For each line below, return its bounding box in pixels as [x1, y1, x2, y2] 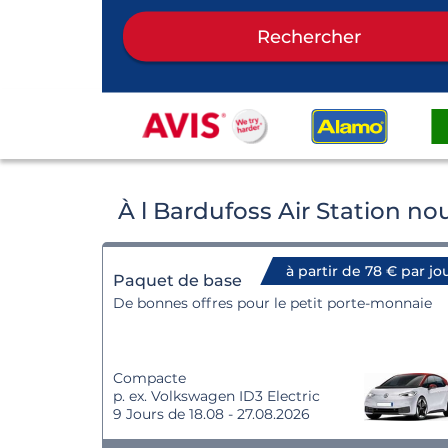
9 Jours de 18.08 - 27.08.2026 [113, 405, 310, 423]
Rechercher [257, 25, 361, 47]
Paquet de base [113, 271, 242, 290]
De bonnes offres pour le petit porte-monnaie [113, 294, 432, 312]
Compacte [113, 369, 186, 387]
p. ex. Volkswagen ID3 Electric [113, 387, 320, 405]
